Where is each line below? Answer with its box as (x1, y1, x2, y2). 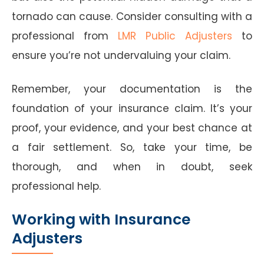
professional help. (12, 179, 101, 193)
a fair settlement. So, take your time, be (12, 140, 252, 154)
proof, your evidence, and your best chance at (12, 120, 252, 135)
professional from (12, 28, 118, 43)
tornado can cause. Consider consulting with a (12, 9, 252, 24)
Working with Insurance (12, 209, 190, 230)
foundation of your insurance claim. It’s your (12, 101, 252, 115)
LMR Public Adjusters (118, 28, 232, 43)
